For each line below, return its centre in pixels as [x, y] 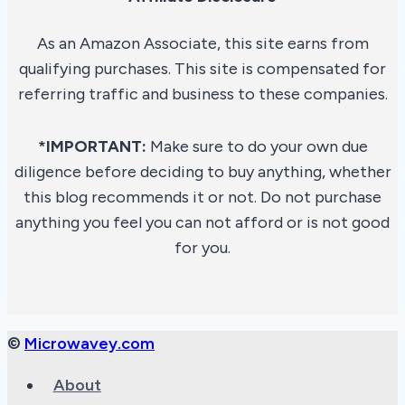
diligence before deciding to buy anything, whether [202, 172]
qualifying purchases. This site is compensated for [202, 69]
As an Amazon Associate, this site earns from [202, 44]
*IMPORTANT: [92, 147]
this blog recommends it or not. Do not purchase [202, 198]
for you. [202, 248]
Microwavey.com [89, 344]
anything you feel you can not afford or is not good [202, 223]
